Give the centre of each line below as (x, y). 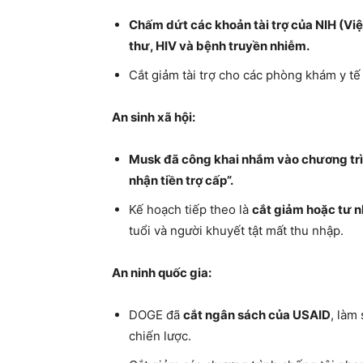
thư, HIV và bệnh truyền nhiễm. (219, 46)
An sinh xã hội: (154, 117)
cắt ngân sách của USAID (257, 315)
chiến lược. (160, 336)
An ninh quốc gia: (162, 273)
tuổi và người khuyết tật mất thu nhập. (236, 231)
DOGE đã (156, 315)
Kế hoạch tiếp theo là (190, 209)
